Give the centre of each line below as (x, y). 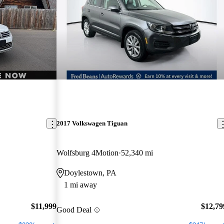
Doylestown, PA (90, 173)
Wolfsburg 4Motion (88, 153)
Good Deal (74, 210)
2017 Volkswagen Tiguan (92, 123)
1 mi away (81, 185)
